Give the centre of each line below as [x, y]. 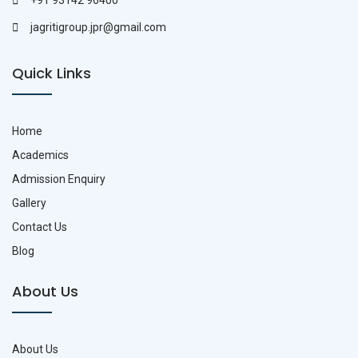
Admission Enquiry [59, 179]
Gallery [29, 203]
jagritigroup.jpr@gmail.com [98, 28]
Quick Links [52, 74]
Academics [40, 155]
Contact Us [40, 227]
